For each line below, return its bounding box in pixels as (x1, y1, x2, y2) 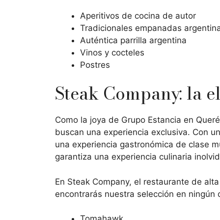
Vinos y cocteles (80, 47, 147, 57)
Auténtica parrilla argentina (80, 35, 187, 45)
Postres (80, 59, 110, 70)
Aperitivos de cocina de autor (80, 10, 196, 21)
